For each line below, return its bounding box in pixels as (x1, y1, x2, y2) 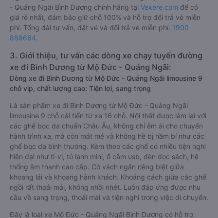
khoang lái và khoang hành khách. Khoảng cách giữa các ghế (10, 173, 206, 181)
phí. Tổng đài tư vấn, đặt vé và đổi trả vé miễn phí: (10, 23, 172, 32)
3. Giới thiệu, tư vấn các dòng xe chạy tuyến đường (10, 51, 202, 60)
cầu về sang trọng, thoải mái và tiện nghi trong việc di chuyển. (10, 193, 208, 201)
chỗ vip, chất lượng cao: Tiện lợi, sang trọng (10, 84, 151, 92)
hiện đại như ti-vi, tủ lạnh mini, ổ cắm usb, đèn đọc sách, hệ (10, 152, 199, 161)
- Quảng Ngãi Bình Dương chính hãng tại (10, 3, 141, 11)
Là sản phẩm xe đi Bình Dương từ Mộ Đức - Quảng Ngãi (10, 101, 188, 109)
